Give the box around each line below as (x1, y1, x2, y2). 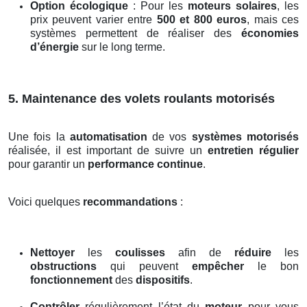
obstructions (30, 260, 97, 273)
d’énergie (30, 41, 79, 53)
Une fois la (8, 131, 70, 143)
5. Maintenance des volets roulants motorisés (8, 92, 275, 106)
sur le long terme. (79, 41, 165, 53)
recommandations (83, 196, 177, 208)
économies (241, 27, 299, 40)
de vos (147, 131, 192, 143)
